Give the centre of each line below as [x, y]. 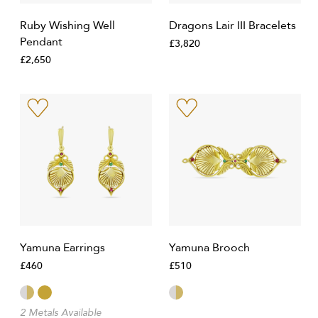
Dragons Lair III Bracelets [232, 26]
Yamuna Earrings [62, 248]
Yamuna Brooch [209, 248]
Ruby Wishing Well [67, 26]
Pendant [41, 42]
